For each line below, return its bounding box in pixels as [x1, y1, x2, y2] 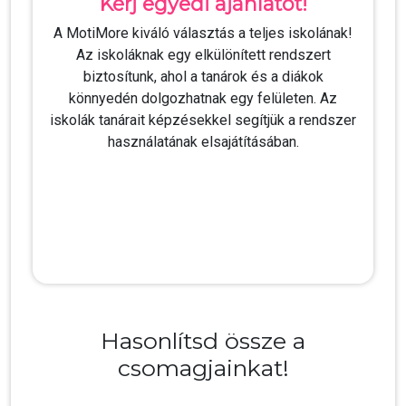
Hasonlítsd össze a [101, 327, 305, 354]
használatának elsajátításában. [107, 133, 299, 150]
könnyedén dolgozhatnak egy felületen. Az [69, 90, 337, 107]
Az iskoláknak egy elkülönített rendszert [75, 46, 331, 63]
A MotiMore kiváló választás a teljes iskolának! [53, 24, 353, 42]
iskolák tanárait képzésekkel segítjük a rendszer [50, 111, 356, 129]
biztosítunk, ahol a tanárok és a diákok [82, 68, 324, 85]
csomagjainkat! [117, 354, 289, 382]
